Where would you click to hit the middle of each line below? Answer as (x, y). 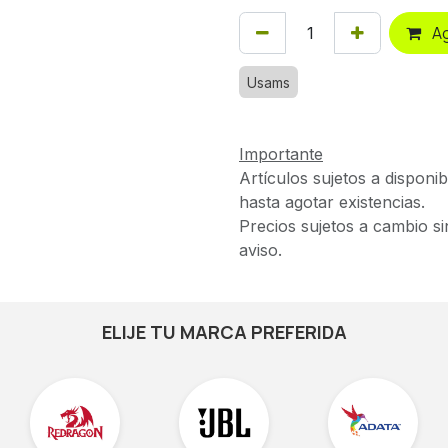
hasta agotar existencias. (332, 202)
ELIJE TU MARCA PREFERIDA (224, 332)
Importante (281, 154)
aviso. (260, 250)
